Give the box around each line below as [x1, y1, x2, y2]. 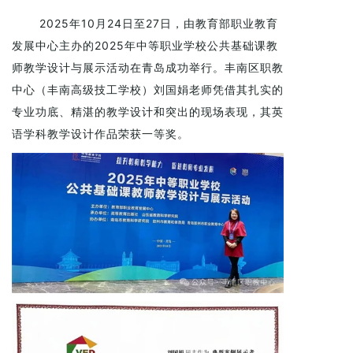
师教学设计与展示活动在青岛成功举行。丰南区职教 [12, 61, 284, 74]
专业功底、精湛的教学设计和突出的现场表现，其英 [12, 105, 284, 118]
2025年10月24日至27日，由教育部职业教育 [12, 17, 278, 30]
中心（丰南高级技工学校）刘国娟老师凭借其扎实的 [12, 83, 284, 96]
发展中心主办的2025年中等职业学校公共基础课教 [12, 39, 278, 52]
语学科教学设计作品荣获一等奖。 [12, 127, 189, 140]
